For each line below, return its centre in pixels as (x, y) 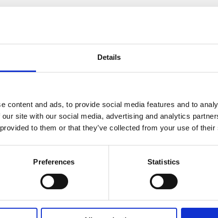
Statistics (163, 162)
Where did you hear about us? (106, 110)
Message (66, 171)
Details (109, 57)
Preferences (54, 162)
